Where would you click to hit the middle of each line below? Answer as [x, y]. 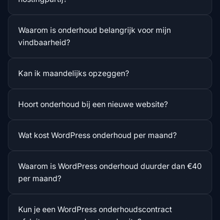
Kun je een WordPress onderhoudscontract [95, 209]
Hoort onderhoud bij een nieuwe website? [93, 104]
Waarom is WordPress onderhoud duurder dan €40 [110, 166]
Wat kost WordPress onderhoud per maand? [97, 135]
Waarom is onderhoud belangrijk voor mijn [95, 30]
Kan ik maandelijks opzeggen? [74, 73]
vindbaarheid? [44, 42]
